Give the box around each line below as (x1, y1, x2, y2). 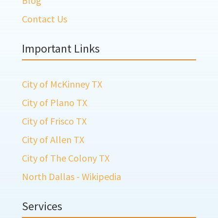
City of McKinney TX (21, 78, 102, 91)
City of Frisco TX (21, 115, 87, 127)
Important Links (21, 41, 100, 56)
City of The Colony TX (21, 152, 109, 164)
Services (21, 199, 62, 214)
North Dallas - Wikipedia (21, 170, 121, 183)
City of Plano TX (21, 96, 87, 109)
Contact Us (21, 13, 67, 25)
